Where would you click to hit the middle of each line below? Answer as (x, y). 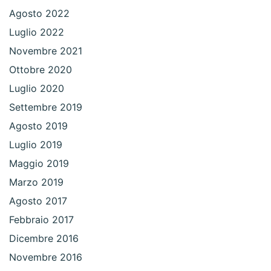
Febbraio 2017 (41, 220)
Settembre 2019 (46, 107)
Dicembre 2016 (44, 239)
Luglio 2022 (37, 32)
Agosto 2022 (39, 14)
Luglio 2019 (36, 145)
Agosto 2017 (38, 201)
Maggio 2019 (39, 164)
